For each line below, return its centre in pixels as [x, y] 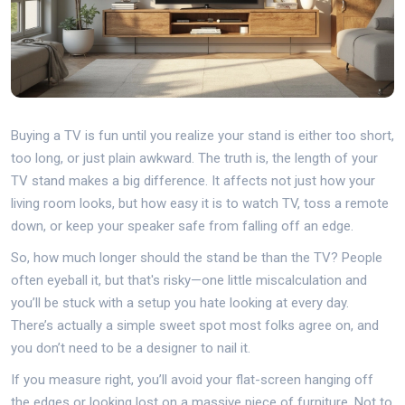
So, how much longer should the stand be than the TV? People [197, 257]
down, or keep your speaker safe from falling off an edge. [182, 226]
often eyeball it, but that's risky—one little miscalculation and [189, 280]
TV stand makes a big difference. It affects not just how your [193, 180]
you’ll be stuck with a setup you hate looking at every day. [180, 302]
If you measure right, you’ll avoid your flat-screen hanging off [192, 379]
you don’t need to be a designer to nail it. [131, 348]
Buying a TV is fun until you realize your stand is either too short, [202, 135]
